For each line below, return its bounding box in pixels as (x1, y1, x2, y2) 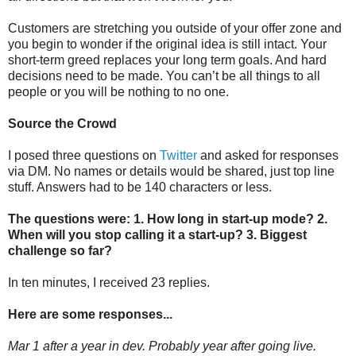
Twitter (160, 149, 197, 162)
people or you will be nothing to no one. (8, 85, 229, 99)
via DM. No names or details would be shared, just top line (8, 164, 335, 178)
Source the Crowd (8, 117, 117, 130)
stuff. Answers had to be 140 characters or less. (8, 180, 272, 194)
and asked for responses (197, 149, 339, 162)
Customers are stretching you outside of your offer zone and (8, 21, 342, 35)
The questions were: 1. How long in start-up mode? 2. (8, 212, 327, 226)
